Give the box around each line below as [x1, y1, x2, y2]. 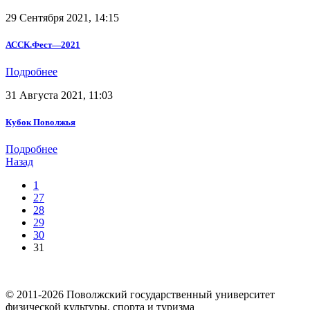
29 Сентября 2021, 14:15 [6, 11, 119, 24]
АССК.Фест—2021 [6, 39, 80, 50]
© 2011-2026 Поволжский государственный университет [6, 289, 275, 301]
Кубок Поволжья [6, 117, 75, 128]
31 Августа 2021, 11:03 [6, 89, 113, 101]
